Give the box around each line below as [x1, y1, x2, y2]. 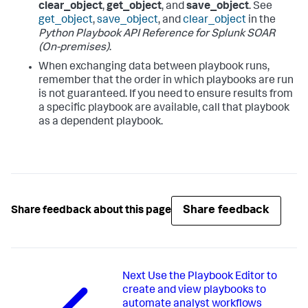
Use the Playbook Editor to [147, 272, 277, 283]
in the [246, 15, 276, 27]
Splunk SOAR [211, 29, 275, 41]
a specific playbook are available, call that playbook [38, 103, 289, 115]
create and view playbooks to [122, 285, 266, 297]
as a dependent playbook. [38, 117, 163, 129]
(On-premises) [38, 43, 109, 54]
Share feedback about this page [11, 205, 171, 217]
